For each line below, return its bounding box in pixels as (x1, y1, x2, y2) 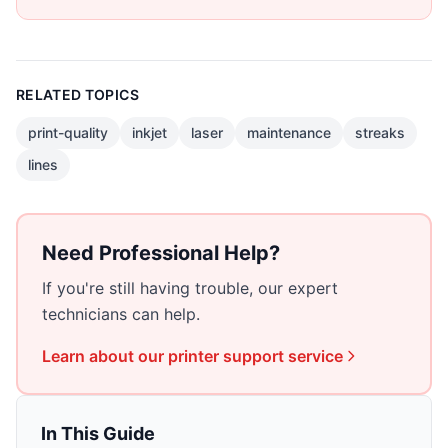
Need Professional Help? (42, 240, 280, 265)
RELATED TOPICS (16, 85, 139, 103)
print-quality (28, 123, 108, 141)
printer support (168, 345, 284, 366)
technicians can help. (42, 303, 200, 324)
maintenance (247, 123, 331, 141)
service (284, 345, 343, 366)
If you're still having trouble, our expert (42, 277, 338, 298)
